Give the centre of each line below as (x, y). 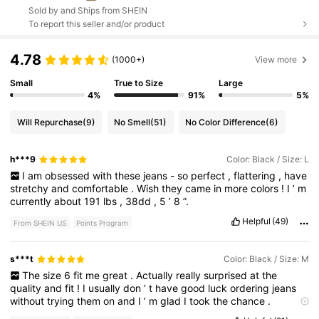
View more (276, 60)
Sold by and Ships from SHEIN (88, 10)
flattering (256, 176)
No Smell (132, 122)
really (189, 276)
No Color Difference (226, 122)
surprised (226, 276)
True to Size (139, 83)
